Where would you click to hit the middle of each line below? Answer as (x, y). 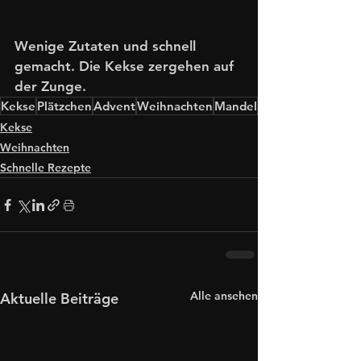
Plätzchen (64, 106)
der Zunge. (52, 87)
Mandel (236, 106)
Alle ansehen (224, 296)
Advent (114, 106)
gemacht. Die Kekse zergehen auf (126, 66)
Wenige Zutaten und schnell (107, 46)
